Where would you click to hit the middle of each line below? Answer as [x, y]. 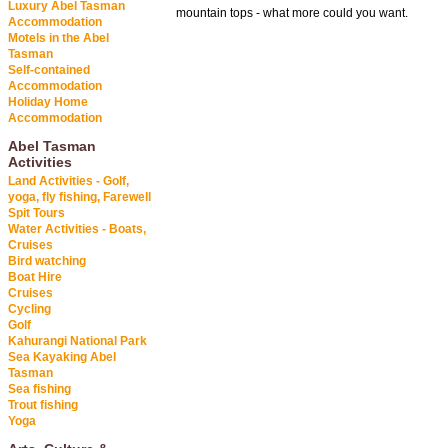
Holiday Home [48, 102]
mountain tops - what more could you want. [292, 13]
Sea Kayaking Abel [62, 357]
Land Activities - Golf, [68, 181]
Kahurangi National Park [77, 341]
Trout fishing [43, 405]
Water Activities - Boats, [77, 229]
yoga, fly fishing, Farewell [79, 197]
